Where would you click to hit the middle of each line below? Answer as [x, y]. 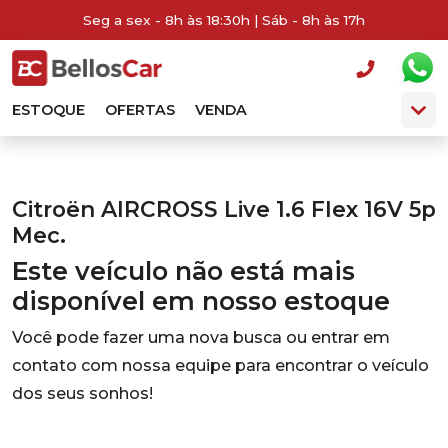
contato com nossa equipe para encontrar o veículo [220, 365]
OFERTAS [140, 110]
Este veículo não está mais [183, 271]
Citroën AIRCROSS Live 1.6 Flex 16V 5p [224, 209]
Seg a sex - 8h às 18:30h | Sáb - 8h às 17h [224, 20]
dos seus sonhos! [82, 393]
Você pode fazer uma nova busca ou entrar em [201, 337]
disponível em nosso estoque [201, 301]
